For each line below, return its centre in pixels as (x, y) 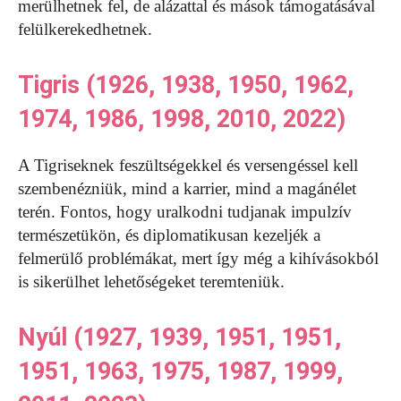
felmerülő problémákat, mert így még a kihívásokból (198, 259)
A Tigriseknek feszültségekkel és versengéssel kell (188, 166)
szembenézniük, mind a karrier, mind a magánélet (187, 189)
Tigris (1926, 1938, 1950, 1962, (186, 85)
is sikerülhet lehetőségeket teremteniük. (151, 282)
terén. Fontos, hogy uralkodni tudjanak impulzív (185, 212)
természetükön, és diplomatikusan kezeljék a (169, 235)
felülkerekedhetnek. (85, 30)
